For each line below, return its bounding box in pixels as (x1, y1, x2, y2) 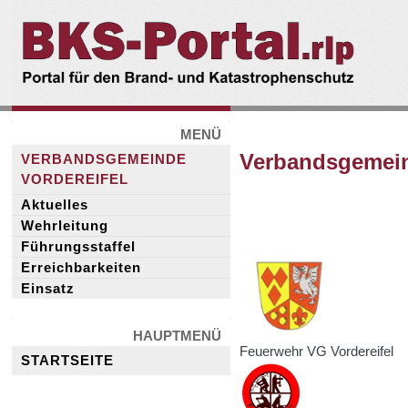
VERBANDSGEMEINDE (21, 151, 188, 167)
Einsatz (21, 280, 76, 296)
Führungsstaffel (21, 239, 137, 254)
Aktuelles (21, 197, 89, 212)
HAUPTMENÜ (133, 328, 222, 343)
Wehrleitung (21, 218, 109, 233)
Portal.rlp (21, 72, 81, 87)
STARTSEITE (21, 352, 115, 368)
